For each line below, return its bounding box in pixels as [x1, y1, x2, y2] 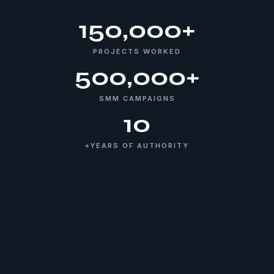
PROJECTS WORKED [93, 46, 181, 56]
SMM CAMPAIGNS [98, 94, 176, 103]
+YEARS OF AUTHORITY [85, 141, 189, 150]
